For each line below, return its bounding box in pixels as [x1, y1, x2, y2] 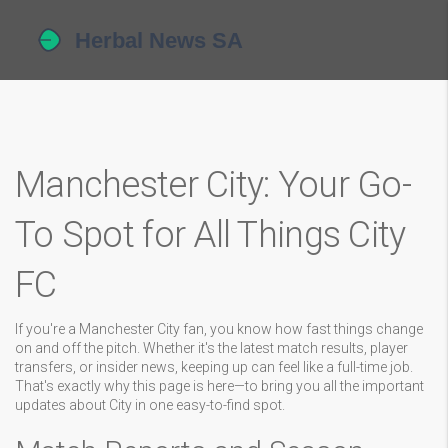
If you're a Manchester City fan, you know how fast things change [15, 321, 423, 337]
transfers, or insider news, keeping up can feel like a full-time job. [15, 359, 413, 375]
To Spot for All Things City [15, 214, 406, 256]
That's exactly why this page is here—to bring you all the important [15, 378, 424, 394]
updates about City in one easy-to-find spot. [15, 397, 285, 413]
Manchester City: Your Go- [15, 164, 411, 206]
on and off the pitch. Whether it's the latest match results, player [15, 340, 408, 356]
